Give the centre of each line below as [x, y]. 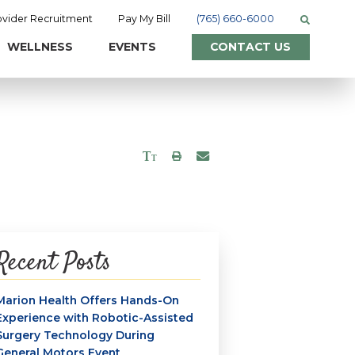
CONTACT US [251, 47]
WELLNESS [40, 47]
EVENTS [132, 47]
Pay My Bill [145, 18]
